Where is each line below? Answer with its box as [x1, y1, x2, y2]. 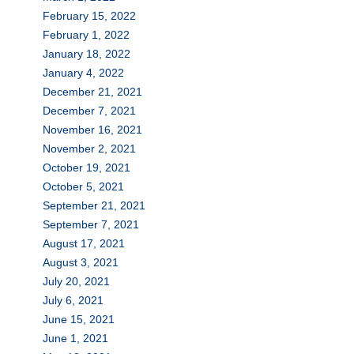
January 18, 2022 [42, 47, 130, 60]
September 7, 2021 [42, 217, 139, 231]
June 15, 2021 [42, 312, 115, 326]
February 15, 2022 [42, 9, 136, 22]
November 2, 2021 [42, 141, 136, 155]
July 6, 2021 [42, 293, 104, 307]
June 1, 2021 [42, 331, 108, 345]
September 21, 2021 [42, 198, 145, 212]
